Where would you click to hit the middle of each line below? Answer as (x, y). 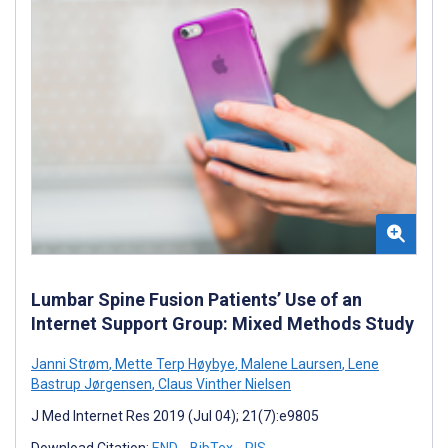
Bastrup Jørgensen (91, 383)
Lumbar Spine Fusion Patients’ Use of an (196, 299)
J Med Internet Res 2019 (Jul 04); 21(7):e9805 (175, 415)
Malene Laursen (290, 363)
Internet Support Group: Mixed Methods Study (222, 323)
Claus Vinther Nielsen (223, 383)
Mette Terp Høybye (173, 363)
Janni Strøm (70, 363)
